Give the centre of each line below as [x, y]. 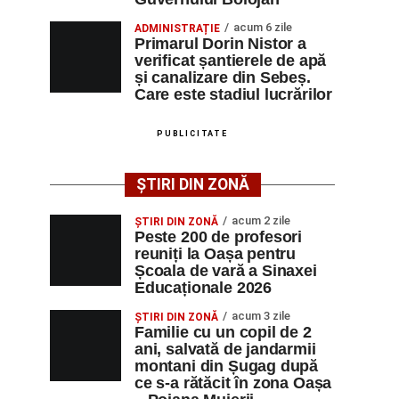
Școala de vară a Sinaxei [226, 271]
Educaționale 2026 [204, 288]
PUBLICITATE [192, 134]
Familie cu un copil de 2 [223, 332]
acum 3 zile [261, 316]
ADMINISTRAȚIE [177, 28]
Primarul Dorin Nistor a [220, 44]
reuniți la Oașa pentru [216, 254]
